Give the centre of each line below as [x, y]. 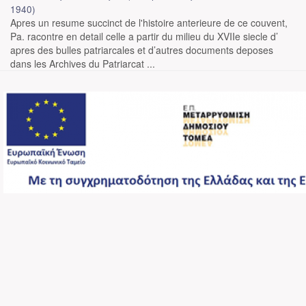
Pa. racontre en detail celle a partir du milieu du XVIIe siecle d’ [144, 36]
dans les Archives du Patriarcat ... [83, 64]
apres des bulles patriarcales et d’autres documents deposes [142, 50]
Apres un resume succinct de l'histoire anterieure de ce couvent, [149, 23]
